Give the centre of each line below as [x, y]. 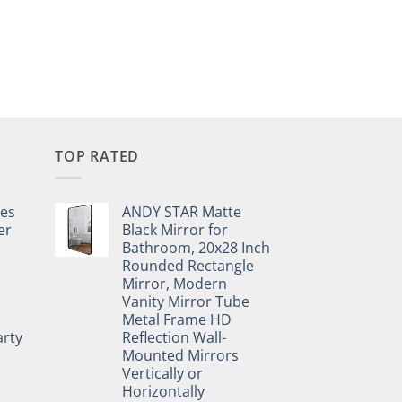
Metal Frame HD [177, 320]
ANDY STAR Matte [182, 212]
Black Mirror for [175, 230]
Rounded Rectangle [188, 266]
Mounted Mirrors [180, 356]
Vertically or [162, 374]
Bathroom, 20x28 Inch [196, 248]
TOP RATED [97, 156]
